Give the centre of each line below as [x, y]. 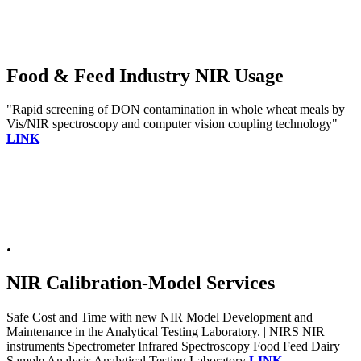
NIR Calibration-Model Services [141, 283]
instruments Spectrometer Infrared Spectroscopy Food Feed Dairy [173, 346]
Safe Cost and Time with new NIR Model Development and [160, 317]
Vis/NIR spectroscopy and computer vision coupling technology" [172, 124]
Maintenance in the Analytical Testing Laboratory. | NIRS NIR [166, 332]
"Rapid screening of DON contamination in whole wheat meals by [176, 110]
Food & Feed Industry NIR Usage [145, 75]
